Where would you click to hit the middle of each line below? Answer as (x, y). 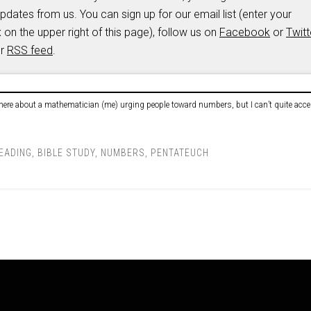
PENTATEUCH (180, 153)
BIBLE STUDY (66, 153)
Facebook (245, 32)
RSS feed (30, 50)
